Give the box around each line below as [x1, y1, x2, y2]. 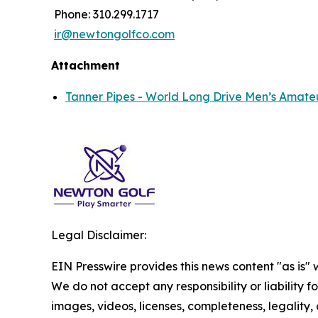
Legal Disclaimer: [51, 228, 146, 242]
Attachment [51, 58, 120, 72]
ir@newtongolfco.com [54, 27, 175, 41]
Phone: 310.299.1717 [51, 7, 159, 21]
